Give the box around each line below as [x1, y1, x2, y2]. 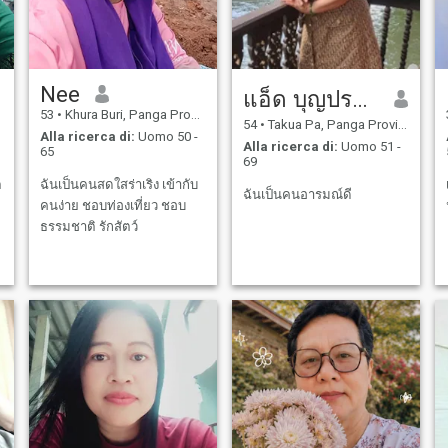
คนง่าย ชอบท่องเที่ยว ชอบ [39, 198, 186, 214]
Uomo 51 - [337, 139, 401, 155]
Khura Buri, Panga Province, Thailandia [61, 106, 191, 122]
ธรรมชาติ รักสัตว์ [39, 219, 138, 235]
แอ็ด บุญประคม [351, 85, 368, 112]
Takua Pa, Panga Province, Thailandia [264, 116, 398, 132]
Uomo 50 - [134, 129, 198, 145]
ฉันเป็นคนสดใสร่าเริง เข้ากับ [39, 177, 198, 193]
